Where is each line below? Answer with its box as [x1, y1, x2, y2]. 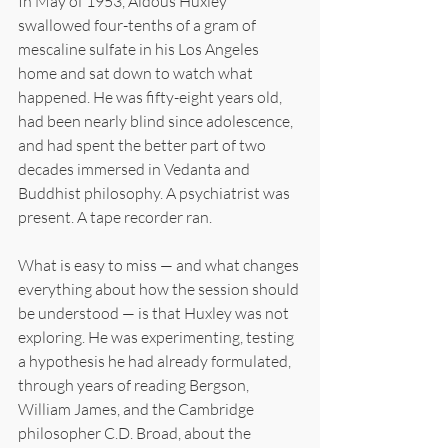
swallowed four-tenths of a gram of [18, 14, 259, 35]
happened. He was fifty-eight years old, [18, 86, 285, 107]
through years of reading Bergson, [18, 374, 252, 395]
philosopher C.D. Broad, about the [18, 422, 254, 443]
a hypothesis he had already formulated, [18, 350, 294, 371]
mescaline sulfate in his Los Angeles [18, 38, 262, 59]
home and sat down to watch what [18, 62, 256, 83]
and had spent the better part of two [18, 134, 269, 155]
